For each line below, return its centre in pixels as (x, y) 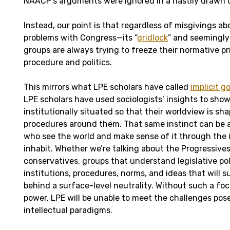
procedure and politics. (68, 62)
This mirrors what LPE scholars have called (107, 87)
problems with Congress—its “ (80, 37)
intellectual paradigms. (68, 210)
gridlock (152, 37)
